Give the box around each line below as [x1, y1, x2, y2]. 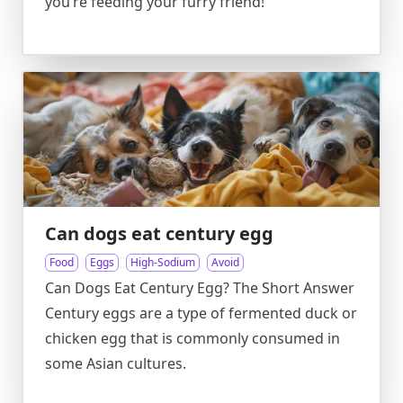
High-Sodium [130, 255, 195, 270]
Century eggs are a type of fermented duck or [45, 303, 357, 323]
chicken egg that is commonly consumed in [45, 328, 340, 348]
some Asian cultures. [45, 354, 186, 373]
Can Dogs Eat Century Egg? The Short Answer [45, 278, 354, 298]
